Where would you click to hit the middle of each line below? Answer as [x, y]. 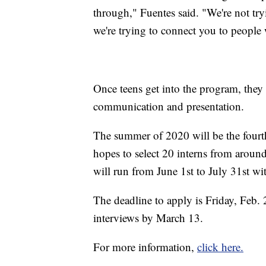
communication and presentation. [169, 106]
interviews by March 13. [148, 218]
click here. [220, 247]
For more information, [145, 247]
